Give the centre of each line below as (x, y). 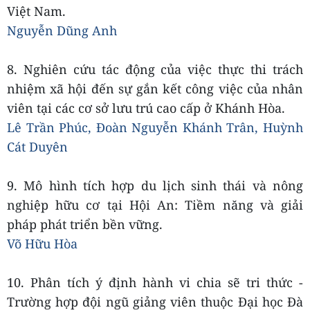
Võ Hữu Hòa (42, 244)
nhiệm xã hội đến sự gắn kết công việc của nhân (155, 89)
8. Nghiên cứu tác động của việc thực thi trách (155, 69)
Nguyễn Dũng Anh (62, 30)
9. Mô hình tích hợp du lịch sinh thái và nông (155, 185)
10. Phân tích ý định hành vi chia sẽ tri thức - (155, 282)
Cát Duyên (37, 147)
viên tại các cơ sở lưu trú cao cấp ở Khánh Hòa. (146, 108)
